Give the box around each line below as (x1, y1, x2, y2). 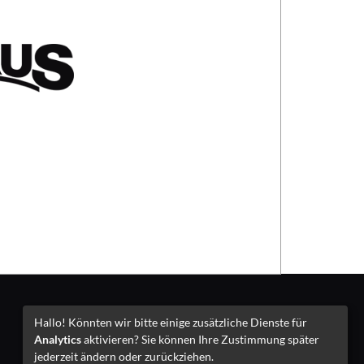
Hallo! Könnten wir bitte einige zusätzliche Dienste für (34, 314, 307, 329)
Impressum (129, 314, 201, 331)
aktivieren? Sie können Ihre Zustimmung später (81, 331, 319, 346)
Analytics (34, 331, 81, 346)
